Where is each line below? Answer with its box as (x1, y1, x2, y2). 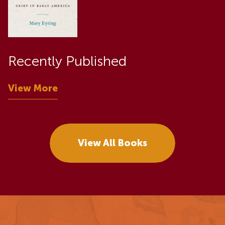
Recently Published (8, 52, 127, 69)
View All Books (78, 137, 147, 149)
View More (8, 82, 58, 94)
